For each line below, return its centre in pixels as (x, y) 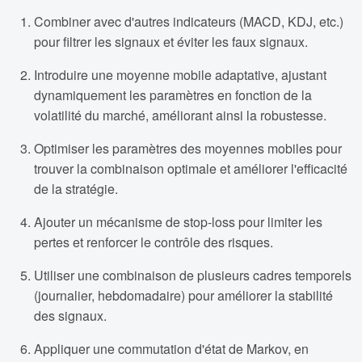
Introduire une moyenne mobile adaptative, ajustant (180, 75)
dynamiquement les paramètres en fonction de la (173, 95)
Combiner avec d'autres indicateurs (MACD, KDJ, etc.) (189, 22)
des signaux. (70, 316)
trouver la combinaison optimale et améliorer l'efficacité (191, 169)
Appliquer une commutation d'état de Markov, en (171, 349)
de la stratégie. (76, 189)
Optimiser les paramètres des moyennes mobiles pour (188, 149)
